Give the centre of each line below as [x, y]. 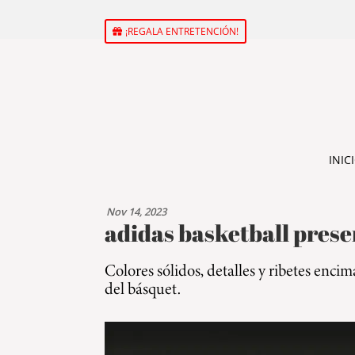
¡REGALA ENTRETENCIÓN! [182, 31]
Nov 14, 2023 [137, 212]
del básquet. [143, 289]
